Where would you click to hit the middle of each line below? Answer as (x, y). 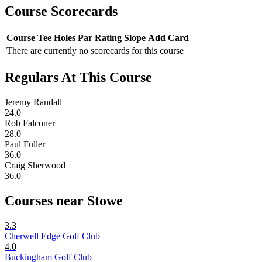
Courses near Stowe (64, 200)
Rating (108, 37)
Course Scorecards (61, 11)
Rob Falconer (30, 123)
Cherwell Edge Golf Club (52, 236)
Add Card (168, 37)
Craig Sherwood (35, 165)
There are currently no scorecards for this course (95, 50)
